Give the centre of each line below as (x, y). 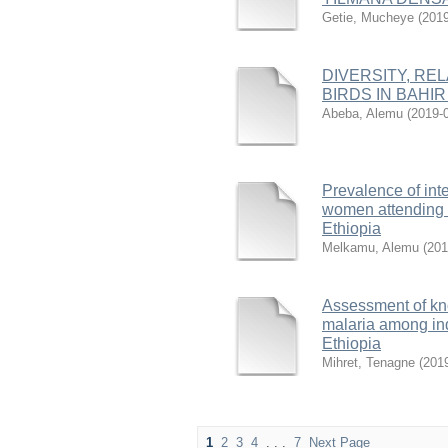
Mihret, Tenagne (368, 362)
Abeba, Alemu (362, 113)
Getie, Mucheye (368, 17)
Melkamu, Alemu (370, 247)
